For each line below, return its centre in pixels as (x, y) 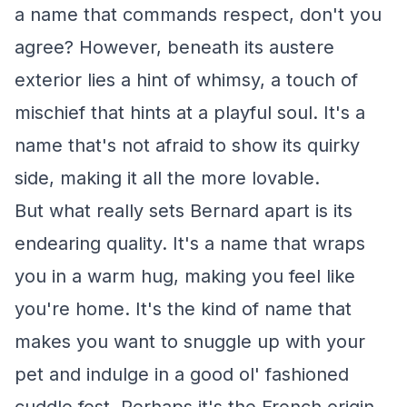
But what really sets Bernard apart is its (184, 211)
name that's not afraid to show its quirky (187, 145)
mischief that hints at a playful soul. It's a (190, 113)
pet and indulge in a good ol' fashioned (182, 374)
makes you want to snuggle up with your (190, 342)
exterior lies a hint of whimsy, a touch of (186, 80)
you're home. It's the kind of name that (183, 309)
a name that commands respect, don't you (198, 15)
